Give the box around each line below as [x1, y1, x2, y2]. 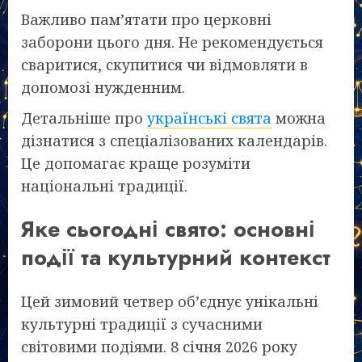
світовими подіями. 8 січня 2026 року [21, 336, 297, 356]
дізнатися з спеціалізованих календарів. [21, 131, 327, 151]
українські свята [147, 108, 271, 128]
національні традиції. [21, 176, 187, 196]
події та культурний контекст [21, 242, 330, 274]
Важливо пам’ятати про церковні [21, 10, 271, 30]
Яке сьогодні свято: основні [21, 213, 315, 246]
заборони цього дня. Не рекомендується [21, 32, 323, 53]
